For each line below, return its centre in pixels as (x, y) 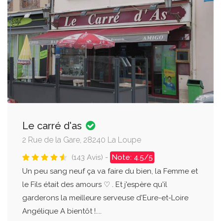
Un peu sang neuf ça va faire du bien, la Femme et (110, 171)
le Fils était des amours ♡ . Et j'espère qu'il (95, 184)
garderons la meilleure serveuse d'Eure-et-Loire (105, 198)
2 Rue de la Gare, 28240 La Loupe (82, 140)
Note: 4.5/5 (132, 157)
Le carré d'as (53, 126)
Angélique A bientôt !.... (62, 211)
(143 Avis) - (91, 157)
